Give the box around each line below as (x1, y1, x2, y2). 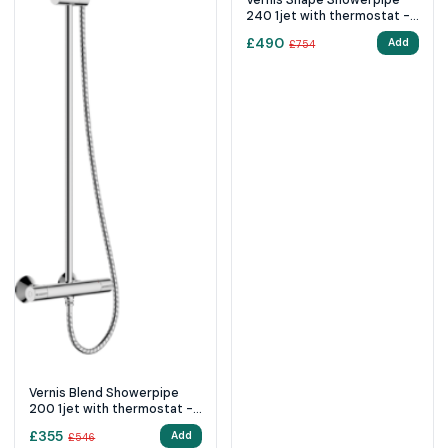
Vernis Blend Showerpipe (29, 384, 179, 401)
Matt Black (246, 23, 309, 40)
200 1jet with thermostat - (29, 400, 193, 417)
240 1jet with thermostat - (246, 7, 410, 24)
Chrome (29, 416, 77, 433)
